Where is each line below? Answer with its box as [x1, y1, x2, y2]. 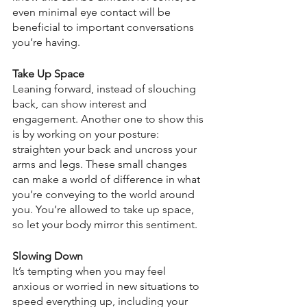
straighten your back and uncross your [12, 143, 199, 156]
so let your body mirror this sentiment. [12, 218, 197, 232]
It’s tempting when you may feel [12, 265, 169, 278]
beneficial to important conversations [12, 21, 197, 34]
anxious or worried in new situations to [12, 280, 202, 293]
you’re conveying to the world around [12, 188, 197, 201]
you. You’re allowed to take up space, [12, 203, 197, 217]
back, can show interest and [12, 97, 149, 111]
